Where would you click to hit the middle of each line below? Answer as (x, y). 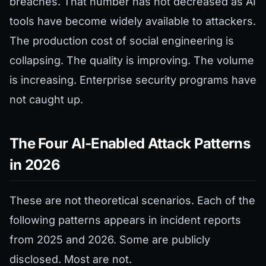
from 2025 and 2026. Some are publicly (110, 240)
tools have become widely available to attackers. (133, 21)
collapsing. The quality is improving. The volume (132, 61)
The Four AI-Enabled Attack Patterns (130, 144)
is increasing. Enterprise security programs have (133, 80)
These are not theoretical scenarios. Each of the (132, 201)
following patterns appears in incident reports (125, 220)
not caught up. (46, 100)
